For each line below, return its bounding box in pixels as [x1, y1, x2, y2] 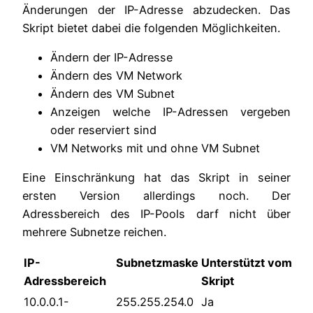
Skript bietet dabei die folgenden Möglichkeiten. [22, 20, 280, 35]
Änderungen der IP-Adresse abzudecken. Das [22, 2, 291, 17]
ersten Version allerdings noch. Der [22, 189, 291, 203]
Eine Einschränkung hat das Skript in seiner [22, 170, 291, 185]
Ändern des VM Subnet [50, 86, 175, 101]
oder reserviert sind [50, 122, 156, 137]
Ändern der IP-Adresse [50, 50, 173, 64]
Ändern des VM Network [50, 68, 182, 82]
